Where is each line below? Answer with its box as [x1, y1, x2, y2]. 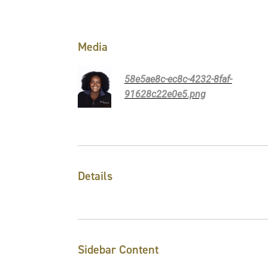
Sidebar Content [78, 241, 159, 257]
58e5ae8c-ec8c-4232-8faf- [124, 73, 232, 85]
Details [78, 167, 112, 184]
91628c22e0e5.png [124, 88, 206, 100]
